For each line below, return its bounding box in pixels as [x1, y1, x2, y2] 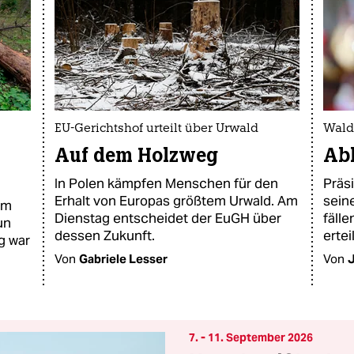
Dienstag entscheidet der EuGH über [55, 209, 281, 227]
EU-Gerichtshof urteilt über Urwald [55, 123, 258, 135]
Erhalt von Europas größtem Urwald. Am [55, 192, 298, 209]
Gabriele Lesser [79, 251, 168, 266]
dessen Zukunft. [55, 227, 155, 244]
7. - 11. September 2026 [189, 330, 313, 345]
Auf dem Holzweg [55, 143, 218, 168]
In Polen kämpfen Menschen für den [55, 175, 278, 192]
